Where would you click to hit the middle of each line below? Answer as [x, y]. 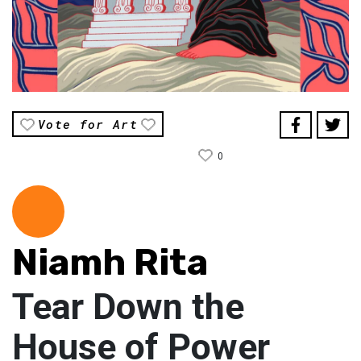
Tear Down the [128, 307]
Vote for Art [88, 124]
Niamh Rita [110, 263]
